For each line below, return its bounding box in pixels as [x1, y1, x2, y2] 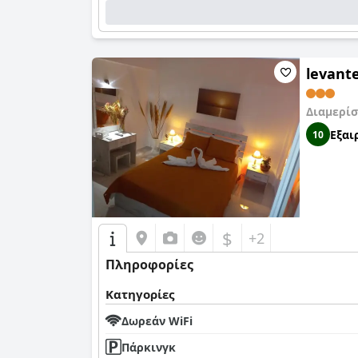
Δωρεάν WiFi [121, 312, 193, 328]
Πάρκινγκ [121, 339, 176, 355]
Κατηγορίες [105, 286, 174, 302]
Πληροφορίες [105, 256, 193, 273]
